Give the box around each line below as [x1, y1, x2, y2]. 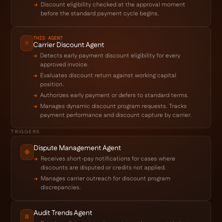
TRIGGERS [11, 128, 40, 135]
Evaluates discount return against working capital [40, 71, 177, 80]
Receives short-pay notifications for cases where [41, 154, 176, 163]
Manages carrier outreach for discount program [41, 174, 171, 183]
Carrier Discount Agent [33, 40, 105, 50]
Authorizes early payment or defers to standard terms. [40, 91, 189, 100]
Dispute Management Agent [34, 143, 121, 153]
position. [40, 80, 64, 89]
